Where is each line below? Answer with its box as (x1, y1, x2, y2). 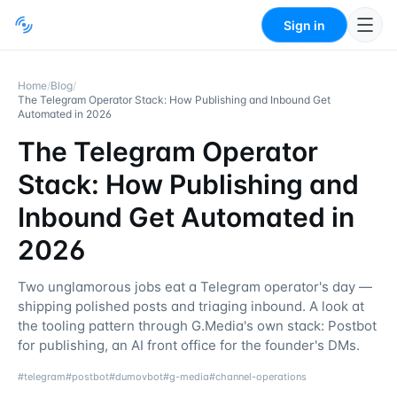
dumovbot (115, 370, 163, 383)
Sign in (284, 17, 325, 33)
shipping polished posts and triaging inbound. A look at (18, 298, 364, 315)
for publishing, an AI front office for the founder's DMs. (18, 337, 360, 354)
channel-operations (215, 370, 307, 383)
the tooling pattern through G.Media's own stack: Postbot (18, 317, 377, 334)
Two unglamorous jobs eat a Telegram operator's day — (18, 278, 372, 295)
